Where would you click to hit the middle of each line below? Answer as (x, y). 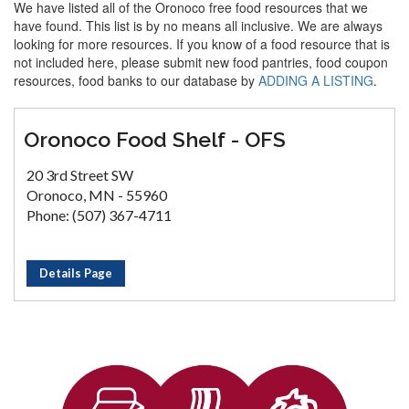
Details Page (76, 273)
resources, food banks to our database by (136, 80)
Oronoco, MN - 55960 (97, 195)
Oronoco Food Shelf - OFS (155, 139)
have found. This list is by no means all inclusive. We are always (198, 26)
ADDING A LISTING (316, 80)
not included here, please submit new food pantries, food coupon (201, 62)
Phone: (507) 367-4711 (99, 215)
